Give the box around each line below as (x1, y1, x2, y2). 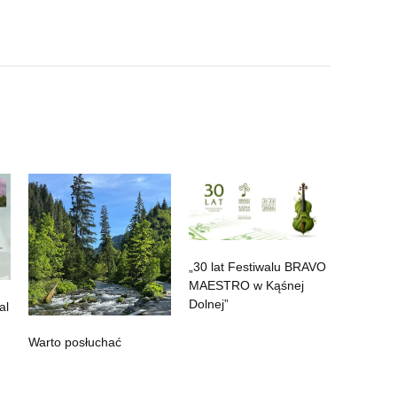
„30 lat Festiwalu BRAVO (188, 260, 326, 275)
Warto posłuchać (28, 335, 122, 350)
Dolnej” (188, 297, 229, 312)
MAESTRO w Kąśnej (188, 278, 304, 293)
